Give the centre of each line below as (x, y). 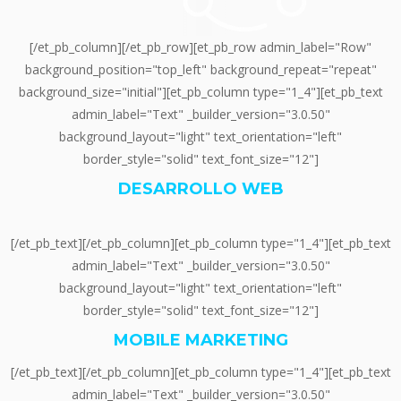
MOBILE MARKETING (200, 341)
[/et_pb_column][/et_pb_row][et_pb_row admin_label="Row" (200, 47)
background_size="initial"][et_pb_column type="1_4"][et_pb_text (200, 91)
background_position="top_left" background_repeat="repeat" (200, 69)
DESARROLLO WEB (200, 189)
